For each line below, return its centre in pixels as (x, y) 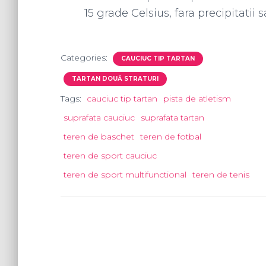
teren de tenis (221, 175)
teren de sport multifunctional (125, 175)
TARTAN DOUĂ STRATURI (115, 79)
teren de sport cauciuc (110, 156)
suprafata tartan (172, 118)
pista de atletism (197, 99)
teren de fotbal (171, 137)
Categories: (85, 58)
